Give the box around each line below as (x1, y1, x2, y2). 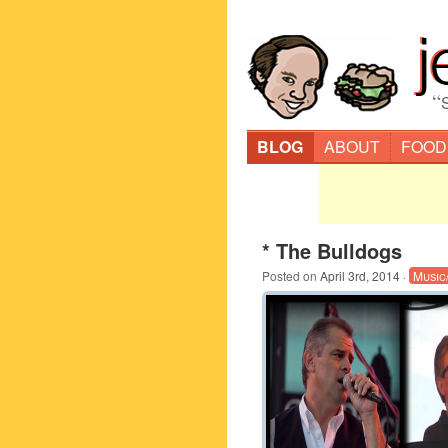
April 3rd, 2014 (320, 267, 400, 284)
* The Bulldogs (262, 236, 402, 265)
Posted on (262, 267, 320, 284)
